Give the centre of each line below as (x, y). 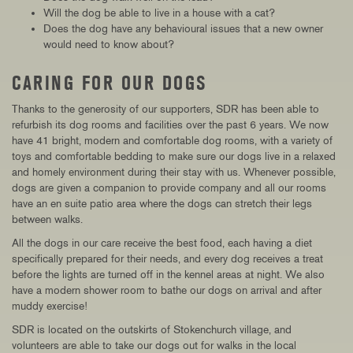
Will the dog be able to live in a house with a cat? (159, 13)
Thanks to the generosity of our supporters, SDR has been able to (165, 109)
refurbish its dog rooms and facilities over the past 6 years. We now (170, 125)
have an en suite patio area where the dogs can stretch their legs (162, 204)
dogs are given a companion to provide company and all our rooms (169, 188)
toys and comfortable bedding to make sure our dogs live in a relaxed (174, 156)
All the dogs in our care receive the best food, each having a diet (162, 243)
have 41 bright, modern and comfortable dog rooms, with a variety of (172, 141)
